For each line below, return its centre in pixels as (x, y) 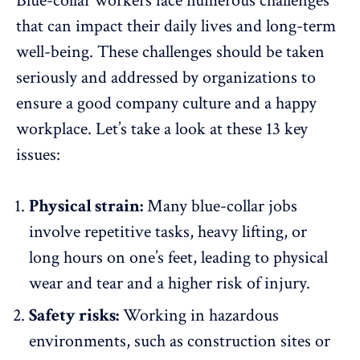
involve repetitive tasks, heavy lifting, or (168, 231)
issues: (38, 154)
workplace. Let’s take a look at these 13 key (162, 129)
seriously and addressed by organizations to (166, 77)
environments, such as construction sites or (180, 341)
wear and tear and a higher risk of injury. (170, 283)
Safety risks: (74, 315)
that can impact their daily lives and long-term (176, 26)
